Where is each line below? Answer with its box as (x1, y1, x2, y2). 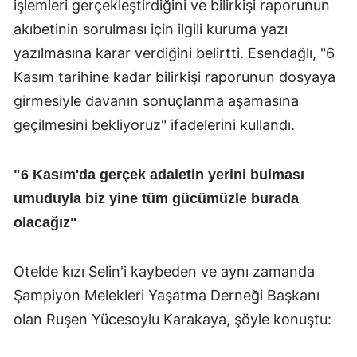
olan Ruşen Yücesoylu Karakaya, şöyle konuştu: (14, 310, 331, 328)
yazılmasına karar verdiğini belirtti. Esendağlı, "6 (14, 44, 335, 61)
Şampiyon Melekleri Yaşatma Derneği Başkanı (14, 286, 320, 304)
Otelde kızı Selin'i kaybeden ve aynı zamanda (14, 262, 315, 280)
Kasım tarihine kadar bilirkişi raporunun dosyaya (14, 68, 335, 85)
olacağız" (14, 214, 77, 230)
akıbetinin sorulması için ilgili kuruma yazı (14, 20, 288, 37)
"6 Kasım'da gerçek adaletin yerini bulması (14, 166, 304, 182)
